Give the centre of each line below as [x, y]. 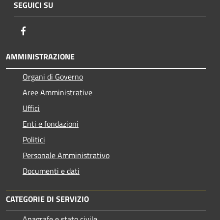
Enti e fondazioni [51, 124]
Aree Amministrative [57, 93]
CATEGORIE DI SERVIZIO [47, 199]
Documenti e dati [51, 171]
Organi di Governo [53, 77]
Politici [34, 140]
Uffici [31, 108]
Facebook [44, 31]
